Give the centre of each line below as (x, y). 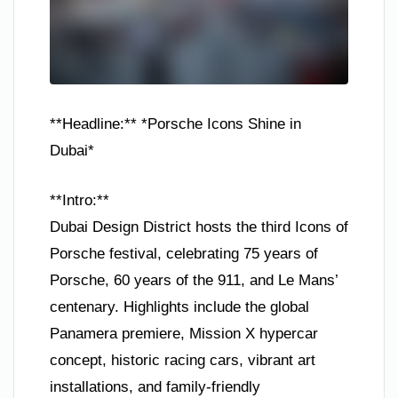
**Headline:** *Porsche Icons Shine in (175, 124)
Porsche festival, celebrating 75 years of (184, 253)
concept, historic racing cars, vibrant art (183, 360)
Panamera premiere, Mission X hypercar (184, 333)
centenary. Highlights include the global (179, 306)
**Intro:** (80, 200)
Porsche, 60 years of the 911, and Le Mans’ (194, 280)
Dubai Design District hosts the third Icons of (199, 227)
